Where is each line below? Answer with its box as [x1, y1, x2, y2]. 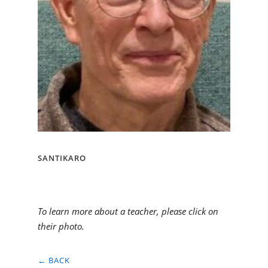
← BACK [37, 255, 70, 266]
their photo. [37, 220, 84, 233]
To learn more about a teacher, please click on [37, 205, 218, 218]
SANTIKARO [37, 153, 86, 164]
